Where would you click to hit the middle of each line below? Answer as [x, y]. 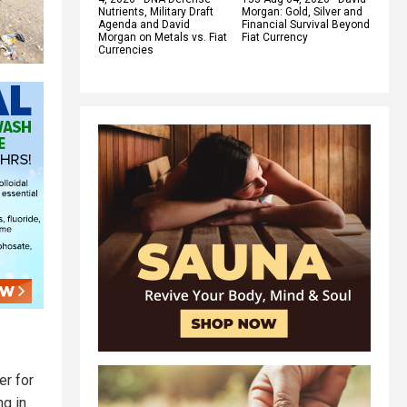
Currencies [126, 50]
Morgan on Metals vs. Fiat [163, 37]
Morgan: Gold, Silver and [302, 11]
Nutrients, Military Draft [156, 11]
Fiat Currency [275, 37]
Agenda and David [144, 24]
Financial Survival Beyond [306, 24]
